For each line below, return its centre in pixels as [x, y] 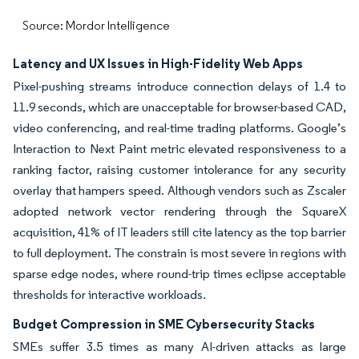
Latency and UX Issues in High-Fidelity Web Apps [158, 63]
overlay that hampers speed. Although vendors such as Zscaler [179, 190]
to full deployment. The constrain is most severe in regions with [179, 253]
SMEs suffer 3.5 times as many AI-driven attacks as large [179, 347]
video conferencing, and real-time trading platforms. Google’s [179, 128]
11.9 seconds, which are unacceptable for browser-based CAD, [179, 107]
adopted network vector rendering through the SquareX [179, 211]
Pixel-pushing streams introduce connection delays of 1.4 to [179, 86]
